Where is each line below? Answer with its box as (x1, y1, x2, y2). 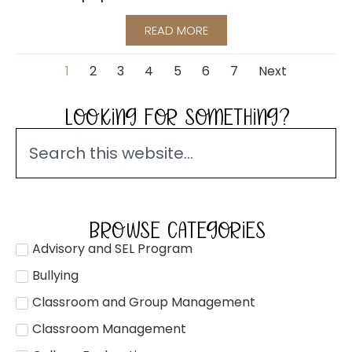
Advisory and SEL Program (32, 239, 192, 258)
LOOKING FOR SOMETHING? (64, 103, 288, 130)
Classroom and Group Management (32, 292, 255, 311)
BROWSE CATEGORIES (87, 216, 265, 244)
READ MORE (144, 22, 208, 39)
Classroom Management (32, 319, 186, 338)
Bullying (32, 266, 79, 284)
